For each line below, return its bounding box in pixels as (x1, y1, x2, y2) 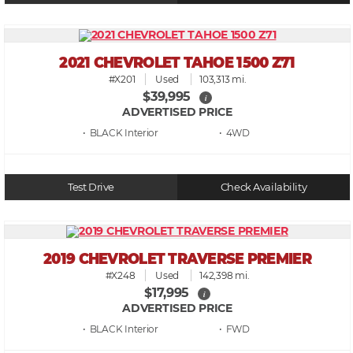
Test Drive (68, 180, 114, 193)
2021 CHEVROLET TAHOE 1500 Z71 (59, 52, 295, 72)
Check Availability (220, 180, 307, 193)
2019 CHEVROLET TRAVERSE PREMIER (43, 248, 311, 269)
